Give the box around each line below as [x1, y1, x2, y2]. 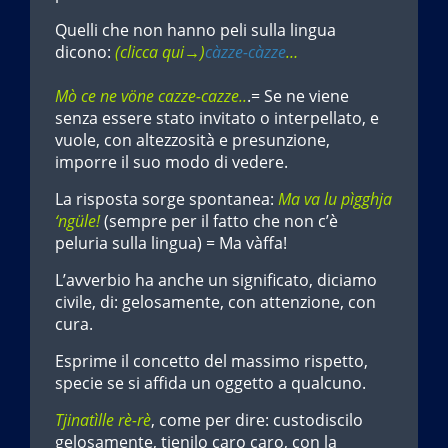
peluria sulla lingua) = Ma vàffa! [55, 231, 287, 254]
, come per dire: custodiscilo [151, 408, 363, 431]
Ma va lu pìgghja [278, 187, 392, 210]
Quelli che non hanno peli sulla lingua [55, 18, 336, 41]
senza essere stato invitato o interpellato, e [55, 106, 379, 129]
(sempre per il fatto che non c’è [100, 209, 338, 232]
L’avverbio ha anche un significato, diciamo [55, 268, 377, 291]
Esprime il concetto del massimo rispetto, [55, 349, 368, 372]
